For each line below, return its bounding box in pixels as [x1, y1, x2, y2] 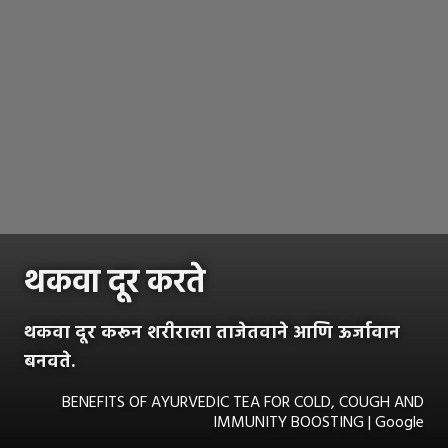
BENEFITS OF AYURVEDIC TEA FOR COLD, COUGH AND [62, 389, 424, 416]
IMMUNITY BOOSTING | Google [213, 409, 424, 436]
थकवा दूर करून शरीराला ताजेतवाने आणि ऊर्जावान [24, 318, 400, 348]
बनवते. [24, 347, 75, 377]
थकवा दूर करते [24, 257, 205, 309]
